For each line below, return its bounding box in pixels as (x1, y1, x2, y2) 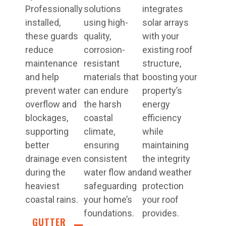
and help (25, 72, 59, 82)
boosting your (142, 72, 197, 82)
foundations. (84, 208, 134, 218)
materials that (84, 72, 139, 82)
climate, (84, 126, 115, 137)
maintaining (142, 140, 189, 150)
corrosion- (84, 44, 125, 55)
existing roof (142, 44, 193, 55)
